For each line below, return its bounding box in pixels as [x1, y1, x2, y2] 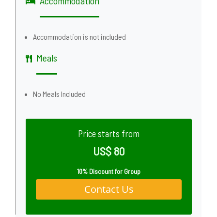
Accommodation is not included [33, 32, 126, 41]
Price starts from [78, 128, 139, 139]
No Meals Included [33, 89, 86, 98]
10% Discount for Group [77, 167, 140, 176]
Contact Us [84, 183, 134, 196]
